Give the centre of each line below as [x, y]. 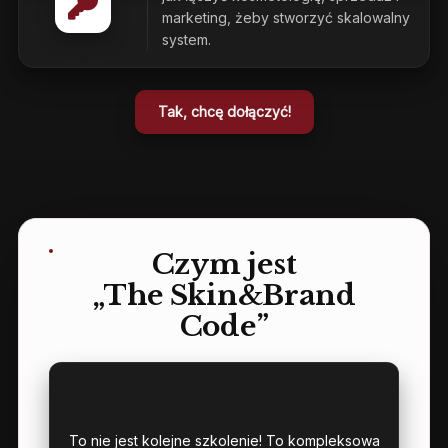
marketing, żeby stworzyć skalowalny [285, 18]
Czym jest [224, 265]
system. [186, 40]
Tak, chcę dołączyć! [224, 112]
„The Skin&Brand [224, 296]
